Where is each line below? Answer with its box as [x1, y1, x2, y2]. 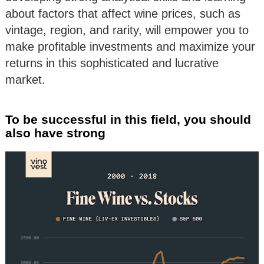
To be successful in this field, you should [5, 112, 251, 126]
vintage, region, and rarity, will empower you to [5, 23, 249, 37]
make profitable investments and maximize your [5, 39, 255, 53]
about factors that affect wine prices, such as [5, 6, 240, 20]
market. [5, 72, 45, 86]
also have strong [5, 126, 105, 140]
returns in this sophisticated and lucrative [5, 56, 219, 70]
